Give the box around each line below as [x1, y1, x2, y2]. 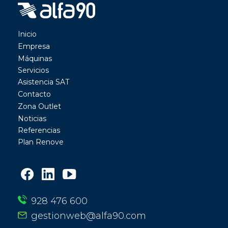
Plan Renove [18, 137, 64, 147]
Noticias [18, 113, 46, 123]
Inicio [18, 30, 37, 39]
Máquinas [18, 53, 52, 63]
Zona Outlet [18, 102, 61, 111]
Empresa [18, 42, 50, 51]
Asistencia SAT [18, 77, 69, 87]
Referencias [18, 126, 60, 135]
